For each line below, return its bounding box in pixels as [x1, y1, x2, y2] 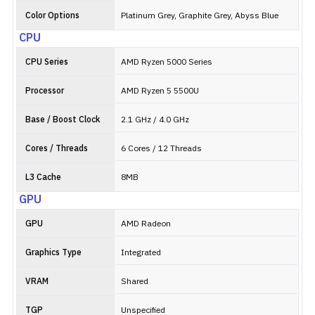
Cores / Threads [25, 142, 88, 155]
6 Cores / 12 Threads [121, 142, 202, 155]
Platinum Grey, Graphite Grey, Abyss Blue [121, 9, 278, 22]
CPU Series [25, 56, 68, 69]
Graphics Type [25, 246, 82, 259]
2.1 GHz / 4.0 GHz [121, 113, 189, 127]
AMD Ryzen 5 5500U [121, 84, 199, 98]
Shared [121, 275, 148, 288]
